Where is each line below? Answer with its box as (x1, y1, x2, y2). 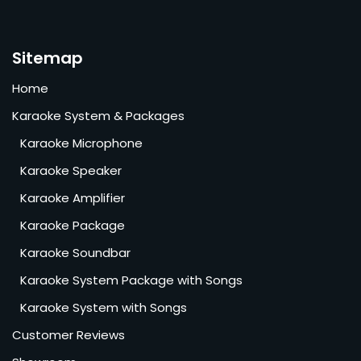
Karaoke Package (20, 217, 125, 234)
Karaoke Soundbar (20, 244, 131, 261)
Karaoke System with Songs (20, 299, 187, 316)
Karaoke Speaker (20, 162, 122, 179)
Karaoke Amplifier (20, 189, 125, 206)
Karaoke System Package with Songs (20, 272, 243, 288)
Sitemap (12, 47, 83, 69)
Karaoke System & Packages (12, 107, 185, 124)
